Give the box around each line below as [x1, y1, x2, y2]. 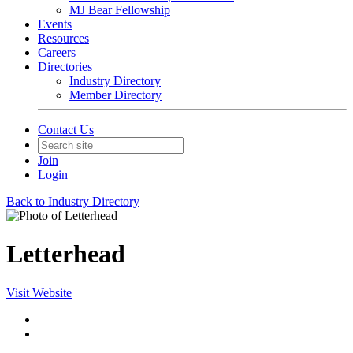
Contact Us [38, 123, 94, 136]
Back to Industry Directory [6, 195, 139, 208]
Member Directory [69, 88, 162, 102]
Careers [38, 46, 76, 59]
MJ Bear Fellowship [69, 3, 170, 17]
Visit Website [6, 285, 72, 299]
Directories [38, 60, 92, 73]
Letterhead [6, 240, 125, 269]
